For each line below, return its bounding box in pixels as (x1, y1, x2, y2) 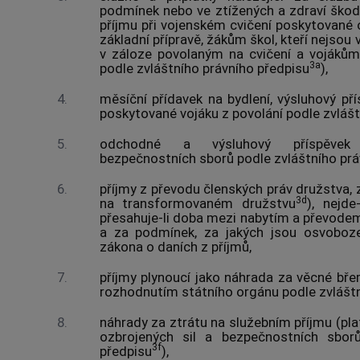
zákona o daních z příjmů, (99, 238, 252, 255)
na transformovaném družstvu (99, 194, 296, 211)
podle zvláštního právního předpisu (99, 60, 309, 77)
